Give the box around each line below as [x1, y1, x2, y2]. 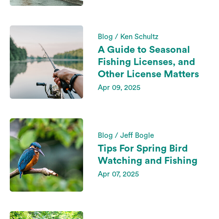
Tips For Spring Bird [98, 144, 188, 153]
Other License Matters [98, 69, 199, 79]
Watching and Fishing [98, 156, 197, 166]
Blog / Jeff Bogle [98, 132, 154, 139]
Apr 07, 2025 [98, 171, 139, 178]
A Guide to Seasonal [98, 44, 190, 55]
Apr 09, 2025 [98, 84, 140, 91]
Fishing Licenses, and [98, 57, 195, 67]
